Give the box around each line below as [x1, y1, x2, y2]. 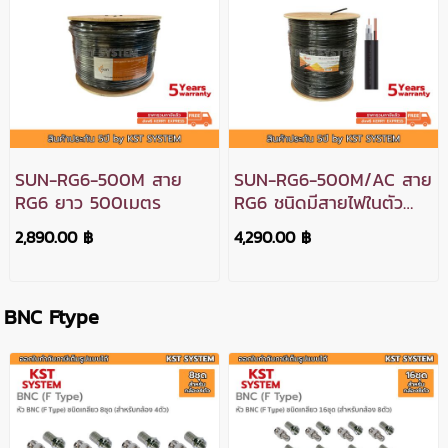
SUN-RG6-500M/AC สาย [234, 166, 433, 194]
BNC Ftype [4, 302, 100, 332]
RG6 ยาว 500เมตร [14, 189, 161, 217]
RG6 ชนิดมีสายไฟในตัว [234, 189, 404, 217]
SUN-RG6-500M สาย [14, 166, 182, 194]
